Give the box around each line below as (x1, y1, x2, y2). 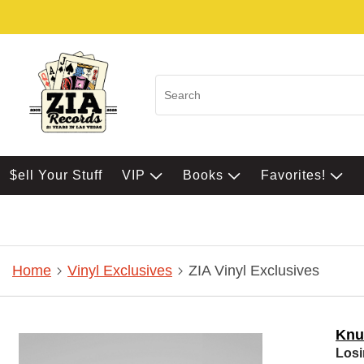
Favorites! (261, 168, 330, 182)
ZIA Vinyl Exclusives (188, 262, 319, 279)
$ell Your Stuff (10, 168, 102, 182)
